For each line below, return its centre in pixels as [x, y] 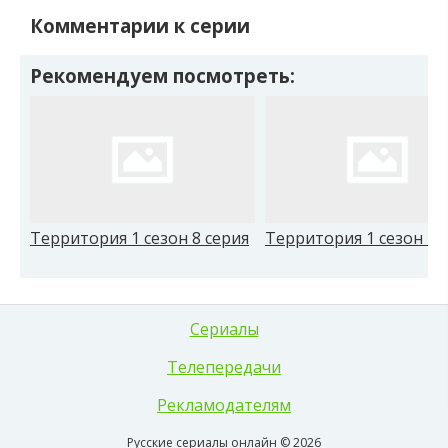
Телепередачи [224, 367]
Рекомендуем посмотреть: [162, 75]
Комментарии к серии [140, 26]
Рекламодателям [224, 405]
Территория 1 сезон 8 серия [139, 237]
